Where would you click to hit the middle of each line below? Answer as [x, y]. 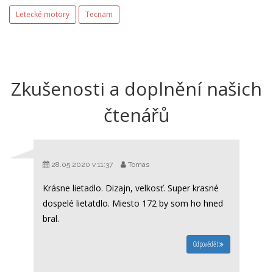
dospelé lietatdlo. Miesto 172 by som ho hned [133, 204]
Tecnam [99, 15]
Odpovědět [206, 244]
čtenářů [136, 115]
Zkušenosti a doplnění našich [136, 89]
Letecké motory [43, 15]
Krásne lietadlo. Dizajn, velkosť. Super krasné [131, 188]
